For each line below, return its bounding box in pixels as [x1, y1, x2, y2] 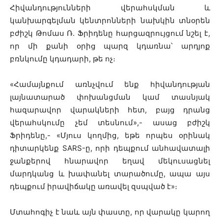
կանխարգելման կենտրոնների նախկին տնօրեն [10, 16, 210, 25]
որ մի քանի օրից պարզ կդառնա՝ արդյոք [10, 41, 210, 51]
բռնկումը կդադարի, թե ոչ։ [10, 54, 117, 63]
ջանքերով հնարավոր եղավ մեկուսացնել [10, 156, 210, 165]
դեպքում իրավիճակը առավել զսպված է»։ [10, 182, 177, 191]
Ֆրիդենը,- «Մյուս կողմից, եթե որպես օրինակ [10, 131, 210, 140]
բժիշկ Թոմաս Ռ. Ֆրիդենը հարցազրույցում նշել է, [10, 28, 210, 38]
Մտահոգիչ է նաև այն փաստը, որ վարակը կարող [10, 207, 210, 217]
